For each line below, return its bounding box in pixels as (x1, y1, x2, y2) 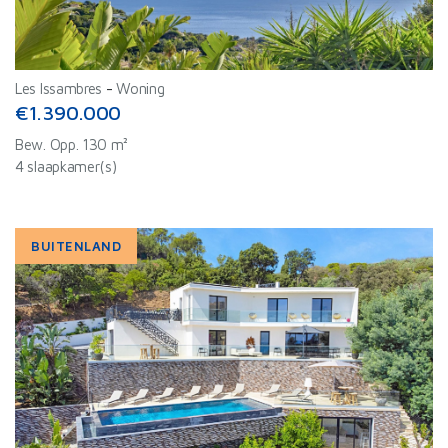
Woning (116, 80, 165, 97)
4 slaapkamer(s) (15, 158, 117, 175)
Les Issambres (15, 80, 103, 97)
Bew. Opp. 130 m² (15, 136, 129, 153)
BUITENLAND (31, 238, 122, 254)
